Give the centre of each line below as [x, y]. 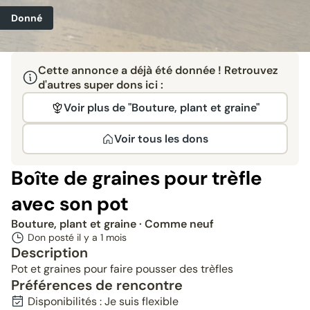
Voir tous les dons [161, 139]
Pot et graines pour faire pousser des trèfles [122, 269]
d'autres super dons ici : [100, 85]
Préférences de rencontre [97, 285]
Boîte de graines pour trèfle [137, 178]
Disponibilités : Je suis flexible [103, 301]
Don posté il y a [64, 237]
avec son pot [70, 204]
